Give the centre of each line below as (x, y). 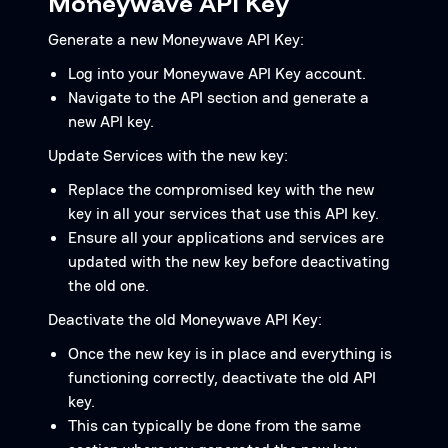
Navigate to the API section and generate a (218, 97)
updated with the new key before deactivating (229, 261)
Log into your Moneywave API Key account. (217, 73)
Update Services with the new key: (168, 155)
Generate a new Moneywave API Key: (176, 39)
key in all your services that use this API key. (223, 213)
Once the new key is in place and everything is (230, 353)
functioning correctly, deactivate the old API (222, 377)
